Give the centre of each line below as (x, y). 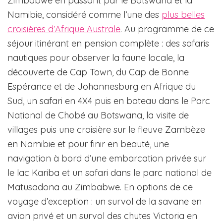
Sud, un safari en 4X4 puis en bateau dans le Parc (109, 101)
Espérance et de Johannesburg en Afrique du (102, 86)
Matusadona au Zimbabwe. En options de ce (100, 187)
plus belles (183, 14)
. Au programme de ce (167, 29)
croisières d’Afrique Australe (64, 29)
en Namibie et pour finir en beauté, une (88, 144)
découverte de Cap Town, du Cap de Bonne (98, 72)
